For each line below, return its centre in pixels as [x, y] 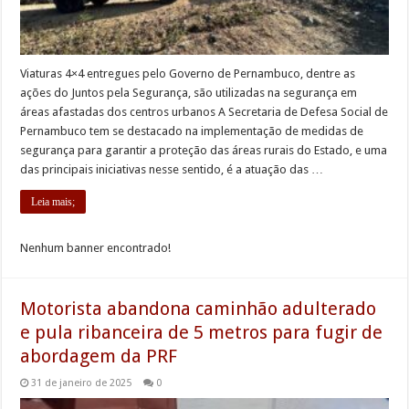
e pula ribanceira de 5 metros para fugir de [202, 332]
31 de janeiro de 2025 [82, 383]
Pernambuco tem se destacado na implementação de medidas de [192, 131]
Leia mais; [53, 201]
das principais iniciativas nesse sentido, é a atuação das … [172, 169]
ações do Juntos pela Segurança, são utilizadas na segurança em [189, 92]
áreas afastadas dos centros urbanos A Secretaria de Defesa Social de [204, 111]
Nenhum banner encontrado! [96, 247]
